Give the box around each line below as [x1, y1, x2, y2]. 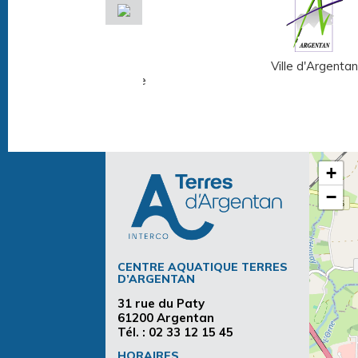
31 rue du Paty [117, 296, 205, 312]
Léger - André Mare [37, 73, 146, 89]
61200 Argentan [117, 310, 214, 326]
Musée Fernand [48, 58, 135, 74]
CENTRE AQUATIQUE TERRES [117, 260, 288, 274]
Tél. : [117, 324, 149, 340]
